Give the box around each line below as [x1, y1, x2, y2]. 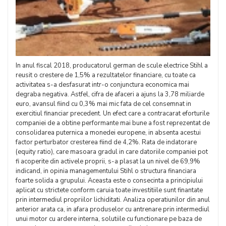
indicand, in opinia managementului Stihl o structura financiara [16, 166, 196, 176]
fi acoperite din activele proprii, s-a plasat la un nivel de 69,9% [16, 157, 200, 166]
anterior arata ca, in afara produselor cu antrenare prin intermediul [16, 205, 209, 214]
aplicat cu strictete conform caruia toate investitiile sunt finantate [16, 186, 203, 195]
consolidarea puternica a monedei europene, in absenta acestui [16, 128, 201, 137]
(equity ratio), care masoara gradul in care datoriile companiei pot [16, 147, 208, 156]
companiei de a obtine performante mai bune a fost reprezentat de [16, 119, 210, 128]
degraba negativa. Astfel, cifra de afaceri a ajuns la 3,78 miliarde [16, 90, 204, 99]
